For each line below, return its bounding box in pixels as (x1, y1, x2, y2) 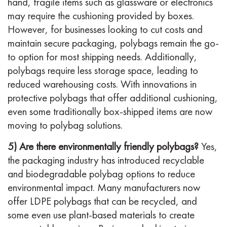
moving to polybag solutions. (8, 118, 123, 132)
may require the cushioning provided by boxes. (8, 9, 194, 23)
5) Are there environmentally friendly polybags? (8, 139, 201, 154)
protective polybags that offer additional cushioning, (8, 91, 218, 105)
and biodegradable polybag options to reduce (8, 167, 195, 181)
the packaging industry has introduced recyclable (8, 153, 204, 167)
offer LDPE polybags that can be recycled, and (8, 194, 197, 208)
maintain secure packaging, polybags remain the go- (8, 36, 219, 50)
